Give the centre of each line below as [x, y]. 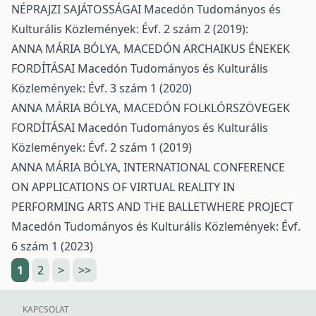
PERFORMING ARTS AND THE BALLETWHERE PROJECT [152, 207]
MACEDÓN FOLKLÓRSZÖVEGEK [207, 108]
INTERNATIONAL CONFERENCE [209, 167]
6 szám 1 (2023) [52, 246]
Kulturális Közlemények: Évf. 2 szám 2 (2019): [130, 29]
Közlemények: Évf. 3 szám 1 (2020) [102, 88]
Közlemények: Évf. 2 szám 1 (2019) [102, 147]
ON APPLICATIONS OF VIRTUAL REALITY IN [123, 187]
